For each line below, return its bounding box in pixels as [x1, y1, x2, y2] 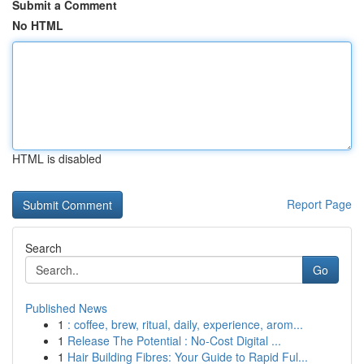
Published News [25, 300, 107, 316]
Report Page [287, 196, 352, 212]
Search [25, 240, 62, 256]
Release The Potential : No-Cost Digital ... [67, 332, 281, 349]
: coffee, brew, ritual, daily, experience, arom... [67, 316, 303, 332]
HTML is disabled [12, 150, 102, 167]
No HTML [12, 17, 63, 33]
